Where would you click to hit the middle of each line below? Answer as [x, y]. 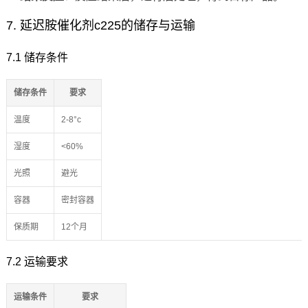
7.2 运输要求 [37, 262]
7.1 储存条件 [37, 58]
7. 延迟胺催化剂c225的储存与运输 [100, 26]
